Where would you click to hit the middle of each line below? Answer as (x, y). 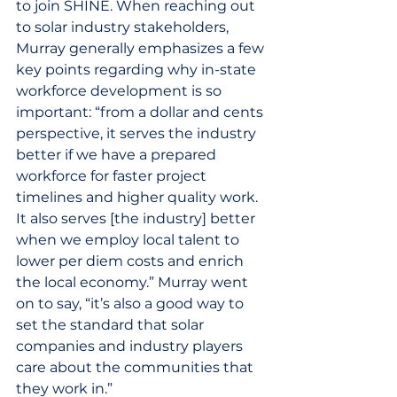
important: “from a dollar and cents (141, 112)
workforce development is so (121, 90)
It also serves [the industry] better (137, 218)
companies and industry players (131, 346)
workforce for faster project (113, 175)
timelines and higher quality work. (139, 197)
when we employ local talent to (129, 239)
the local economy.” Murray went (134, 282)
